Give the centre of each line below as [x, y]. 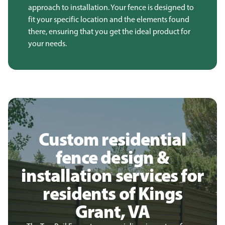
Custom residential [113, 139]
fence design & [113, 157]
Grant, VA [113, 211]
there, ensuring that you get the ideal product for [109, 31]
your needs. [47, 43]
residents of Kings [113, 193]
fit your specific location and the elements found [109, 19]
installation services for [112, 175]
